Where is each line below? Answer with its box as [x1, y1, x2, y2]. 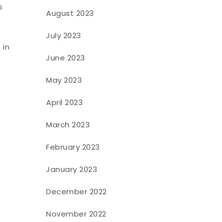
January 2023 [46, 164, 98, 174]
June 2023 [46, 52, 85, 63]
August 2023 [46, 7, 94, 18]
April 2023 [46, 97, 83, 108]
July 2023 [46, 30, 81, 41]
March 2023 [46, 119, 90, 130]
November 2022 [46, 208, 107, 219]
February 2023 [46, 141, 100, 152]
